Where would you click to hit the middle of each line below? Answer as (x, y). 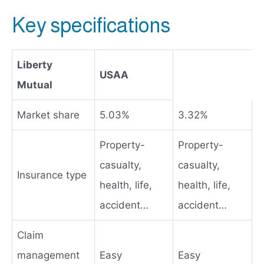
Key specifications (91, 25)
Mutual (35, 85)
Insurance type (52, 175)
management (48, 255)
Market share (48, 115)
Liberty (35, 65)
